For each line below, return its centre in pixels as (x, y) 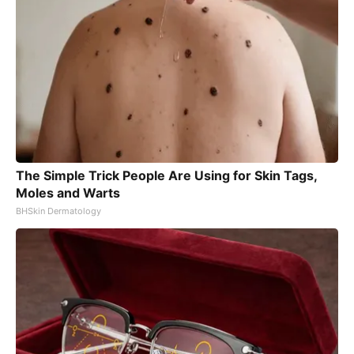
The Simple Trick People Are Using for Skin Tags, (166, 175)
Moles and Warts (68, 192)
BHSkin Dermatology (58, 211)
